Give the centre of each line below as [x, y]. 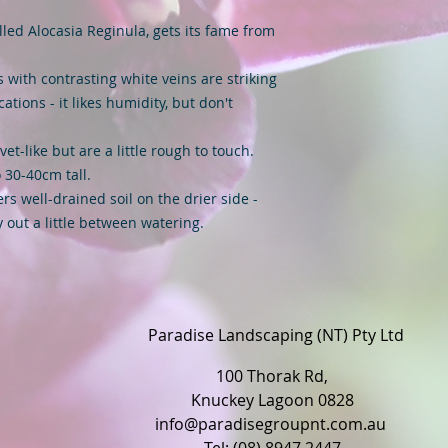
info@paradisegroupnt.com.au [270, 424]
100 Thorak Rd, [272, 376]
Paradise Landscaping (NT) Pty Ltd [275, 335]
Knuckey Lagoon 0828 [272, 400]
